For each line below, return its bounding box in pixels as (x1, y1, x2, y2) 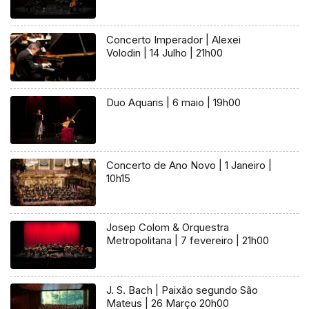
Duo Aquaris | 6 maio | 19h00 (106, 95, 241, 109)
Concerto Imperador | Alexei (106, 32, 241, 46)
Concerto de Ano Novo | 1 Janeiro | (106, 158, 272, 172)
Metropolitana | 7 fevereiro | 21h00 (106, 234, 270, 248)
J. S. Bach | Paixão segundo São (106, 283, 259, 297)
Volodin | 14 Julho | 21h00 (106, 46, 223, 59)
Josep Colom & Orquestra (106, 221, 230, 235)
